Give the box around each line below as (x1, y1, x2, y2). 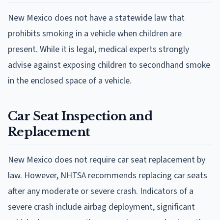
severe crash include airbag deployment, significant (8, 200, 195, 213)
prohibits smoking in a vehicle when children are (8, 27, 182, 40)
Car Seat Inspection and (8, 109, 153, 123)
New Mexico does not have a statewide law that (8, 11, 185, 24)
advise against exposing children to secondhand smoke (8, 58, 210, 71)
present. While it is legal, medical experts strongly (8, 43, 189, 55)
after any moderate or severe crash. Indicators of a (8, 185, 193, 197)
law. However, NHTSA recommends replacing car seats (8, 169, 207, 182)
